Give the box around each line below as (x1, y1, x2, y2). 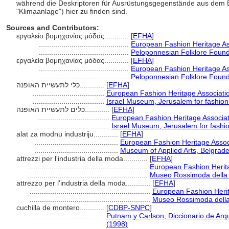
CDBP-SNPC (108, 203, 150, 212)
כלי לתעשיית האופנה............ (80, 81, 106, 89)
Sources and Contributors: (6, 24, 99, 32)
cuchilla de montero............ (16, 203, 106, 212)
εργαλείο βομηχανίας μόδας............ (16, 32, 131, 40)
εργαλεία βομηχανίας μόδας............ (16, 56, 131, 64)
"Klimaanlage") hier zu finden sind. (16, 7, 129, 15)
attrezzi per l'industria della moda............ (16, 154, 150, 163)
